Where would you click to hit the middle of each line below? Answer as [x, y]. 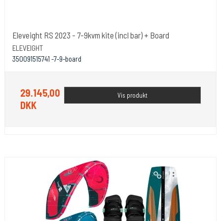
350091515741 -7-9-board [47, 58]
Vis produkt [133, 95]
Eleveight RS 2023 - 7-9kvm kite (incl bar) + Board [91, 35]
